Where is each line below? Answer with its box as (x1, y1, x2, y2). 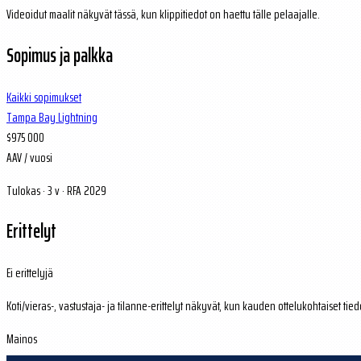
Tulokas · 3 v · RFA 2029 (6, 180, 106, 201)
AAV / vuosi (6, 147, 52, 168)
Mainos (6, 329, 37, 350)
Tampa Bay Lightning (6, 106, 98, 127)
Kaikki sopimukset (6, 86, 81, 107)
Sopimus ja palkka (6, 39, 113, 71)
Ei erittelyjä (6, 263, 53, 284)
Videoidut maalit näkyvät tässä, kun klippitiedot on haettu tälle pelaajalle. (6, 3, 320, 24)
